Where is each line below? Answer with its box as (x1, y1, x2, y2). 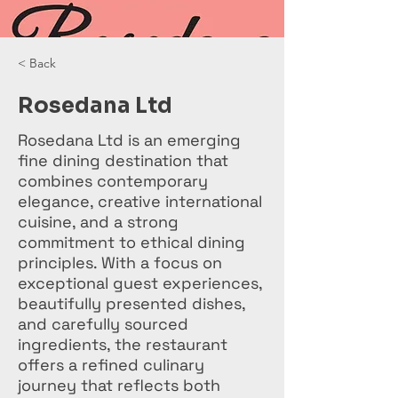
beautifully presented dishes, (18, 293, 245, 314)
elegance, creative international (18, 191, 262, 211)
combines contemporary (18, 171, 208, 191)
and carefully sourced (18, 314, 188, 334)
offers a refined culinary (18, 354, 204, 375)
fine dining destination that (18, 150, 228, 171)
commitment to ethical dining (18, 232, 245, 252)
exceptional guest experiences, (18, 273, 262, 293)
